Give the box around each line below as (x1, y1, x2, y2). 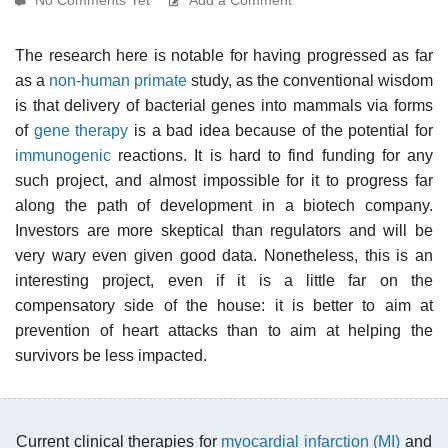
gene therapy (33, 121, 129, 139)
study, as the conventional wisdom (187, 71, 433, 89)
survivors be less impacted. (15, 346, 207, 364)
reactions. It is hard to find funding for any (111, 146, 433, 164)
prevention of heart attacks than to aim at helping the (15, 321, 433, 339)
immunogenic (15, 146, 111, 164)
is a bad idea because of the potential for (128, 121, 434, 139)
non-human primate (49, 71, 187, 89)
